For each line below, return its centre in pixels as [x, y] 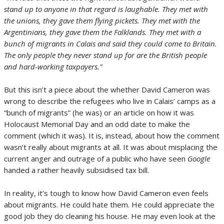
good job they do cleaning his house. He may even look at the [110, 216]
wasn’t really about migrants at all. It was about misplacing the [111, 147]
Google [199, 158]
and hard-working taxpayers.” [53, 66]
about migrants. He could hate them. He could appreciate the [109, 204]
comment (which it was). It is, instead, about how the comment [112, 135]
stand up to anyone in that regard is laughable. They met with [106, 9]
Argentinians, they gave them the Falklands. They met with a [102, 32]
